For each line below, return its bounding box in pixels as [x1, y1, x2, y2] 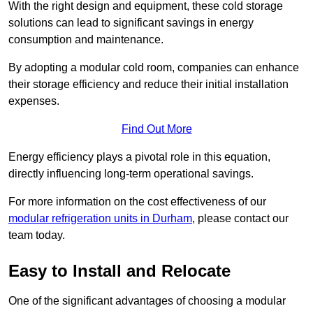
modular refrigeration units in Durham [8, 212, 192, 225]
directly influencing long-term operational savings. [8, 168, 254, 180]
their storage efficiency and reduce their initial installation [8, 78, 289, 91]
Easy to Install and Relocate [8, 261, 231, 281]
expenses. [8, 95, 62, 108]
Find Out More [121, 123, 192, 136]
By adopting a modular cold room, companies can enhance [8, 61, 299, 74]
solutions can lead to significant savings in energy [8, 17, 254, 29]
